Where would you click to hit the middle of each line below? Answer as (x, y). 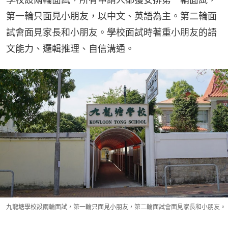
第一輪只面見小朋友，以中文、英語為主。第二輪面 (111, 16)
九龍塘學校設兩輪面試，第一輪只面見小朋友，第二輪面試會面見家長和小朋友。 (116, 207)
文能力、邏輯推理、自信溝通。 (70, 49)
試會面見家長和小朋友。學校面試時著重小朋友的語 (111, 33)
